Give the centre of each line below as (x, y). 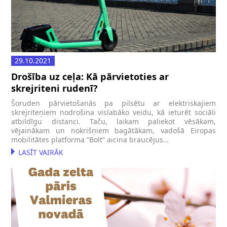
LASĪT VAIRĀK (41, 152)
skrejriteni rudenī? (55, 88)
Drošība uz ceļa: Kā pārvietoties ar (90, 76)
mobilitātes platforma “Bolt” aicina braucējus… (90, 139)
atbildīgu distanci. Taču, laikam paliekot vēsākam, (113, 121)
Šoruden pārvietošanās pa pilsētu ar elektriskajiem (113, 103)
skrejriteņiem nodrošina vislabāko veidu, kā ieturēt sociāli (113, 112)
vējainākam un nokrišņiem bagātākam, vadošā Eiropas (113, 130)
